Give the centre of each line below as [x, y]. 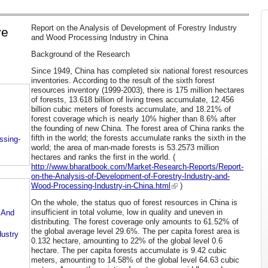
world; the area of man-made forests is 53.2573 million [125, 147]
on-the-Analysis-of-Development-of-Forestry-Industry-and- [130, 176]
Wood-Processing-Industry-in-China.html [101, 185]
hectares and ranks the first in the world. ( [103, 157]
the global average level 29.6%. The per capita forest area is [135, 231]
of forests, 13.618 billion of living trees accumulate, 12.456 [133, 99]
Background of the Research [80, 54]
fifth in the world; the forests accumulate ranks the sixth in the [138, 138]
